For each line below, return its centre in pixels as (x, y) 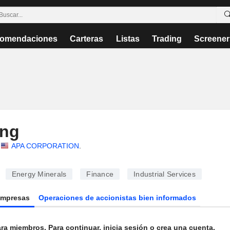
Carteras (87, 39)
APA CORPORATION (45, 146)
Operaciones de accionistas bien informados (118, 198)
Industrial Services (165, 174)
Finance (100, 174)
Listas (128, 39)
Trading (167, 39)
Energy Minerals (39, 174)
